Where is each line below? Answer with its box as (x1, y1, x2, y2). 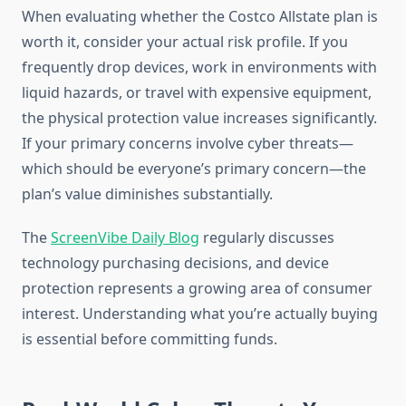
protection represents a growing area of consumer (22, 278, 372, 299)
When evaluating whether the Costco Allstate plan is (22, 6, 378, 27)
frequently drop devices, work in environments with (22, 57, 377, 78)
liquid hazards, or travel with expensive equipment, (22, 82, 372, 103)
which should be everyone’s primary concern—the (22, 159, 366, 179)
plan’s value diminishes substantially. (22, 184, 273, 205)
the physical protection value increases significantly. (22, 108, 377, 129)
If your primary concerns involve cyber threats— (22, 133, 353, 154)
